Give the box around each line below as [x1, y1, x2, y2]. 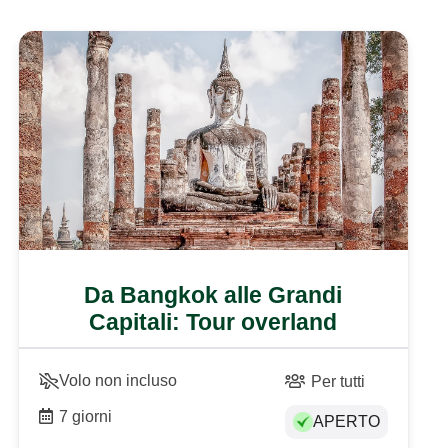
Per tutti [311, 372, 366, 390]
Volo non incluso [58, 371, 177, 389]
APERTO [312, 412, 380, 430]
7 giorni [59, 407, 113, 425]
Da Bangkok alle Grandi [84, 281, 343, 308]
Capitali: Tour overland [89, 308, 338, 335]
